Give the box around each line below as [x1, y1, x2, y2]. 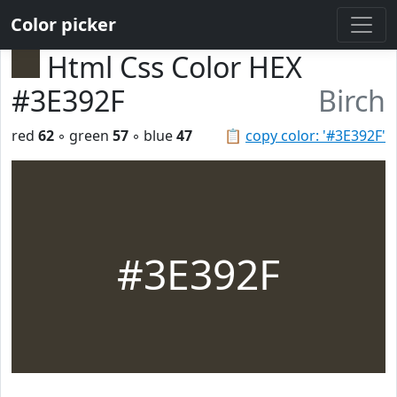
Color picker [11, 12, 116, 36]
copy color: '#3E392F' [245, 126, 385, 145]
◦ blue [128, 126, 176, 145]
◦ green [54, 126, 113, 145]
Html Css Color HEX [47, 48, 302, 86]
